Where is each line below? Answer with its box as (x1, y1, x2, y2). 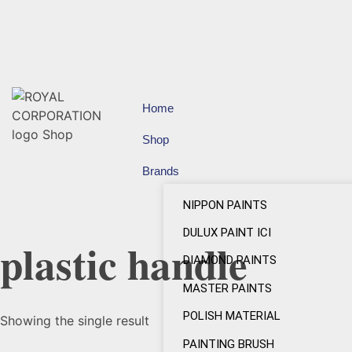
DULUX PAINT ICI (182, 225, 271, 240)
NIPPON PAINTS (182, 197, 267, 212)
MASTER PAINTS (182, 280, 272, 295)
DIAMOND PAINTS (182, 253, 277, 268)
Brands (141, 164, 179, 178)
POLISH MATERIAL (182, 309, 280, 324)
